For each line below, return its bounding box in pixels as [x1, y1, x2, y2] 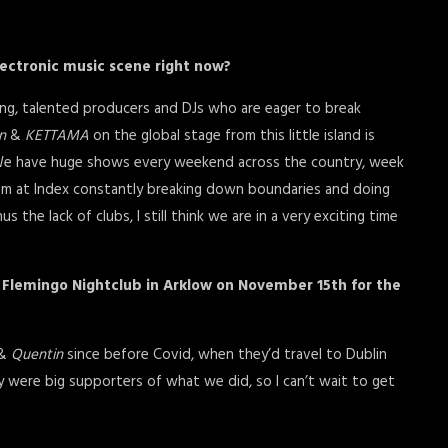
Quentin [11, 343, 63, 367]
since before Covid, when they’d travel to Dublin [63, 343, 387, 367]
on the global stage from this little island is [93, 124, 375, 148]
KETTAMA [25, 124, 93, 148]
